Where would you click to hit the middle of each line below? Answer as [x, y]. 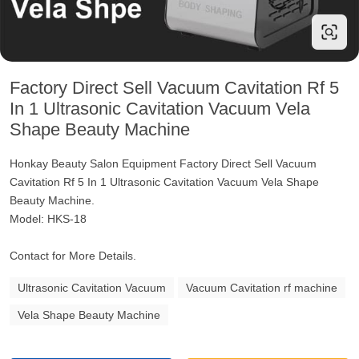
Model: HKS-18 [48, 219]
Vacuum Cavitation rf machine [262, 288]
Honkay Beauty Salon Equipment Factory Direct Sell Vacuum [163, 163]
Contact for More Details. [73, 256]
